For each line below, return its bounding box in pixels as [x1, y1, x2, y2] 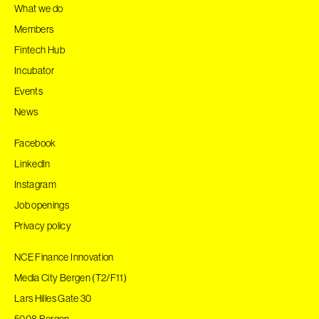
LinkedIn [14, 157, 51, 170]
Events [14, 84, 43, 98]
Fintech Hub [14, 43, 65, 56]
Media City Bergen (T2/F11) [14, 271, 127, 284]
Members [14, 22, 54, 36]
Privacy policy [14, 219, 71, 232]
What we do [14, 1, 63, 15]
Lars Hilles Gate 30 [14, 291, 92, 305]
